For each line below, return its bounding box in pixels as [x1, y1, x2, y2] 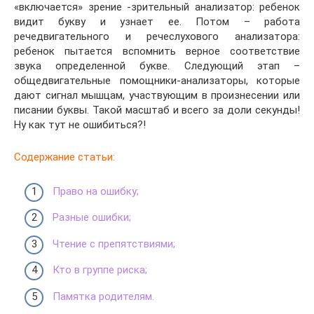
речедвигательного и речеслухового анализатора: [14, 30, 300, 43]
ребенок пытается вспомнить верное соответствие [14, 45, 300, 57]
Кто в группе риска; [53, 264, 147, 276]
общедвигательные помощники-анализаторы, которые [14, 74, 300, 87]
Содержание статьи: [14, 151, 115, 163]
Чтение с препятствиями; [53, 237, 175, 250]
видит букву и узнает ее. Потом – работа [14, 15, 300, 28]
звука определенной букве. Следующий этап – [14, 60, 300, 72]
